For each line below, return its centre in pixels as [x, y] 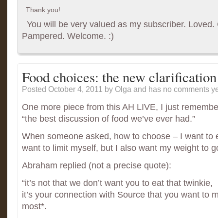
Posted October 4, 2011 [62, 89]
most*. [34, 206]
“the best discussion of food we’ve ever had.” [109, 119]
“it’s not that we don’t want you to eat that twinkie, [117, 183]
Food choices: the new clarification [119, 77]
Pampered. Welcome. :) [68, 36]
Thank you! [43, 10]
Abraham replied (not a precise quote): [97, 165]
